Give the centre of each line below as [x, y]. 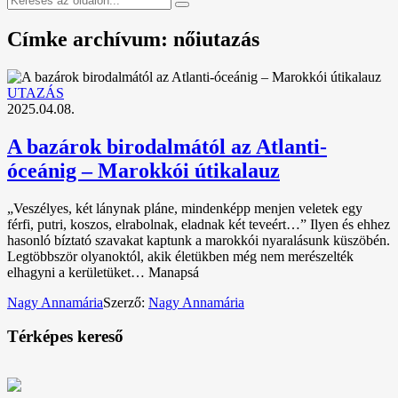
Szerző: [126, 302]
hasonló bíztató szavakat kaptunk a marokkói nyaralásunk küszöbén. [199, 240]
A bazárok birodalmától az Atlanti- [167, 146]
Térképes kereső [65, 337]
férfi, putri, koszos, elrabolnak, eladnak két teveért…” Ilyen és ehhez [199, 224]
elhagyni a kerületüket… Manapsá [103, 272]
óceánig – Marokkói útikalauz [143, 170]
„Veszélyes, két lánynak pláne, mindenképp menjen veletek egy [185, 208]
